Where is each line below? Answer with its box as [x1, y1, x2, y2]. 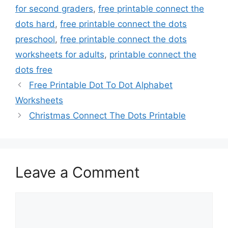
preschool [15, 34, 55, 44]
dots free [15, 64, 52, 75]
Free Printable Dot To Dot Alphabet [29, 79, 173, 90]
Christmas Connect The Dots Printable [29, 110, 186, 121]
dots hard [15, 18, 55, 29]
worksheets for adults [15, 49, 104, 60]
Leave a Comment [15, 163, 140, 181]
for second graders [15, 3, 93, 14]
